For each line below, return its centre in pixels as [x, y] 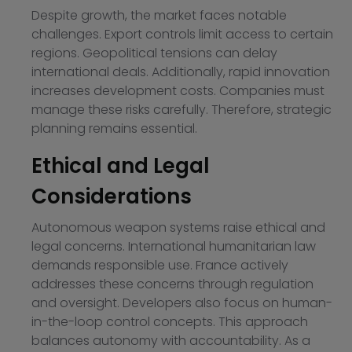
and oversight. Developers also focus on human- [182, 303]
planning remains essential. [114, 129]
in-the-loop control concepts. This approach [170, 322]
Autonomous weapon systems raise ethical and [178, 228]
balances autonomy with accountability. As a [171, 341]
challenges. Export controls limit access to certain [182, 35]
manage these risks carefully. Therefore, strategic [181, 110]
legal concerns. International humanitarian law [174, 247]
